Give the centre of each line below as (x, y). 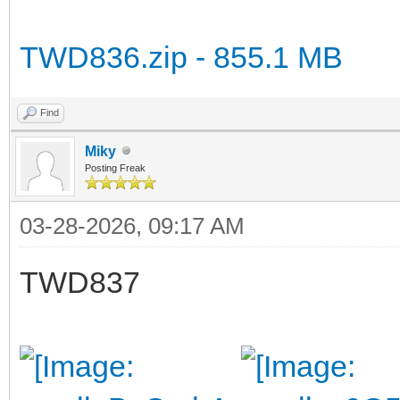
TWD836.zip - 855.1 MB (181, 57)
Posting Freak (115, 167)
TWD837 (80, 282)
